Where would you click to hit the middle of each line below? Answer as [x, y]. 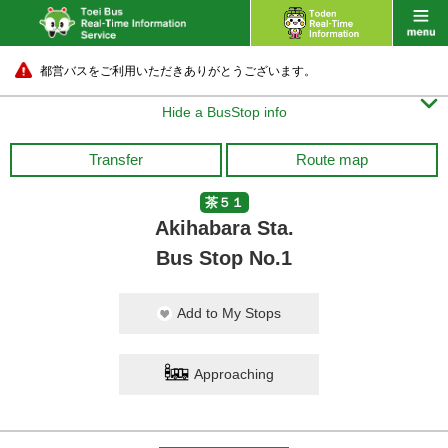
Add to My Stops [229, 313]
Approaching [234, 374]
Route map [332, 159]
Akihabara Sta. [224, 228]
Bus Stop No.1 [224, 258]
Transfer [116, 159]
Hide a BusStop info [224, 112]
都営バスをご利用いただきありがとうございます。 [178, 71]
